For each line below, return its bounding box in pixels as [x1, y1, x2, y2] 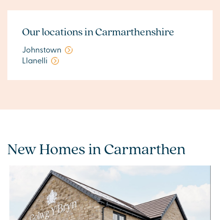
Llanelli [22, 55, 48, 66]
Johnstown [22, 44, 61, 55]
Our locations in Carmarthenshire [22, 25, 174, 38]
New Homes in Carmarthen [7, 138, 186, 159]
